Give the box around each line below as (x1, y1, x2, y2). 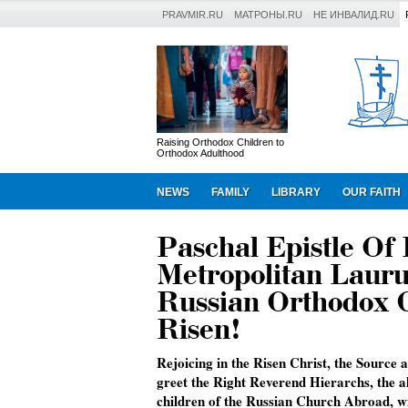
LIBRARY (271, 186, 321, 199)
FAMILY (211, 186, 250, 199)
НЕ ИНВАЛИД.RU (313, 9, 394, 20)
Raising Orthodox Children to (157, 137, 284, 148)
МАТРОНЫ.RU (234, 9, 302, 20)
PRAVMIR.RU (162, 9, 223, 20)
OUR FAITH (342, 186, 401, 199)
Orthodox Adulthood (157, 148, 244, 158)
